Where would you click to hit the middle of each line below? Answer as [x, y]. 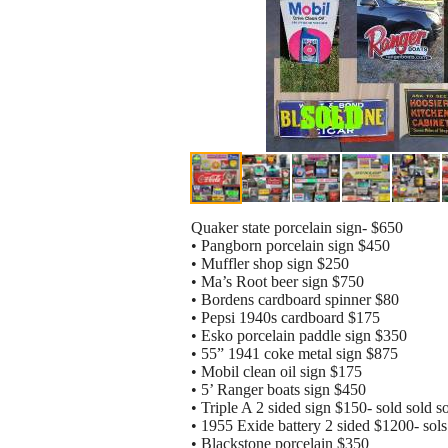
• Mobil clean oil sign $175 [276, 372]
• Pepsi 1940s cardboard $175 [285, 318]
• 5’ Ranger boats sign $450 [278, 390]
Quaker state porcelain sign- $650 [297, 228]
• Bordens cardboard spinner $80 [295, 300]
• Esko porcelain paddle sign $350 [299, 336]
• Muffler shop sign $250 [270, 264]
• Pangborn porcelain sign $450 [290, 246]
